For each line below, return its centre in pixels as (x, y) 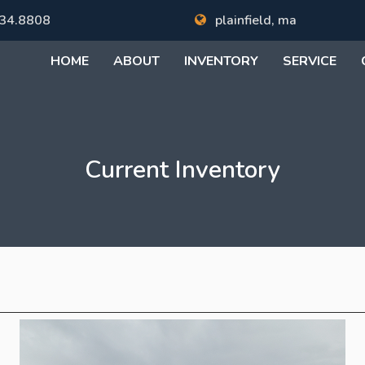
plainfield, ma (254, 20)
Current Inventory (182, 170)
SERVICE (310, 61)
